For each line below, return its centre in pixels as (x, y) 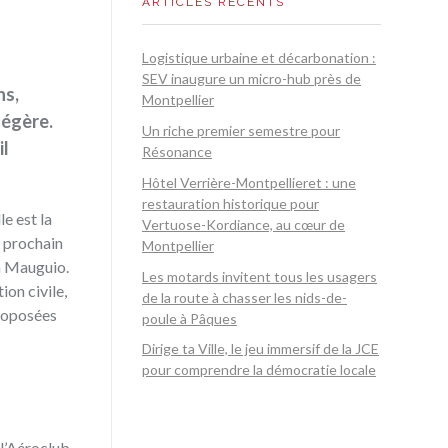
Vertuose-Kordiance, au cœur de (243, 224)
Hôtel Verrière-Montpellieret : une (249, 182)
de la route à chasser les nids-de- (244, 297)
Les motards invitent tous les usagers (259, 276)
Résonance (177, 152)
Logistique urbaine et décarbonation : (259, 58)
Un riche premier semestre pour (241, 131)
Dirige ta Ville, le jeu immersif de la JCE (260, 349)
